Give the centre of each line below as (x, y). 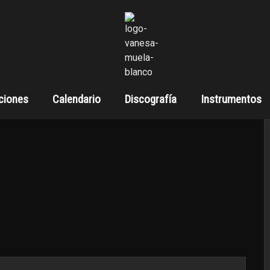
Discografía (150, 99)
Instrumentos (231, 99)
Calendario (76, 99)
